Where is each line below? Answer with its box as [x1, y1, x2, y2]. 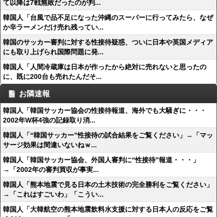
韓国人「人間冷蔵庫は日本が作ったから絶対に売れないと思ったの [3, 63, 206, 71]
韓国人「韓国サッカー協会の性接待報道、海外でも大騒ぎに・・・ [3, 107, 206, 114]
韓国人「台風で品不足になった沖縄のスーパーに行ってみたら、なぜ [3, 14, 213, 21]
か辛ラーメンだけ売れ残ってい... [3, 23, 104, 31]
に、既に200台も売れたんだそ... [3, 73, 102, 80]
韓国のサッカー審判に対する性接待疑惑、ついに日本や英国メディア [3, 38, 213, 46]
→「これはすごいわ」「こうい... [3, 190, 104, 198]
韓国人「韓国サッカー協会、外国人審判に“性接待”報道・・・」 [3, 156, 200, 164]
